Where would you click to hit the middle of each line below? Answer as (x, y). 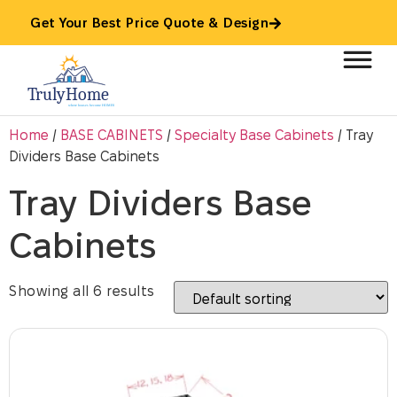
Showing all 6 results (82, 291)
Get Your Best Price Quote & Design (149, 23)
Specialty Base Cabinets (254, 135)
